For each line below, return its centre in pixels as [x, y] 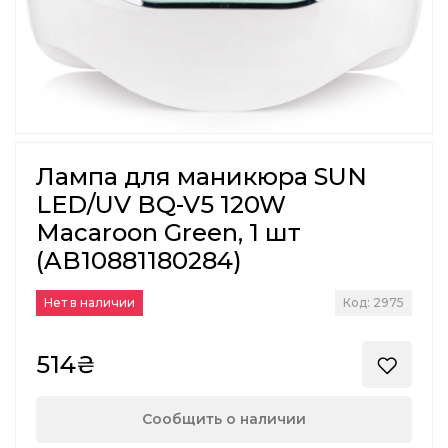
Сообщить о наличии [224, 419]
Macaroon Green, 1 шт [168, 233]
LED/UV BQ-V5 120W [161, 205]
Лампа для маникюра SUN [201, 177]
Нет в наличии [89, 303]
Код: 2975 [373, 303]
